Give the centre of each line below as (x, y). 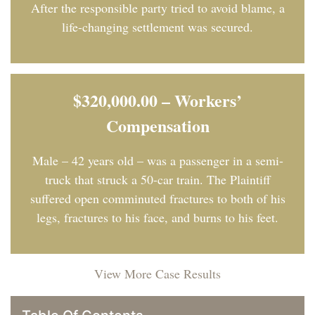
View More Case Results (157, 273)
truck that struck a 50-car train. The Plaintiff (157, 179)
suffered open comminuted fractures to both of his (157, 198)
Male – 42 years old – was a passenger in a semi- (157, 160)
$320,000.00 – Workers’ (157, 100)
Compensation (157, 125)
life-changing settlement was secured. (157, 26)
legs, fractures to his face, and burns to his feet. (157, 217)
